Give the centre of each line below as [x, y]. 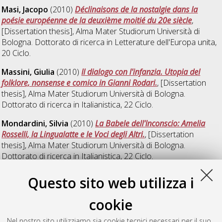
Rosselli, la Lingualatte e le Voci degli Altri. [73, 135]
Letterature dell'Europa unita [165, 42]
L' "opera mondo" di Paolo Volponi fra [139, 214]
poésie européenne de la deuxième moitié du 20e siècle [97, 21]
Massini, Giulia [28, 72]
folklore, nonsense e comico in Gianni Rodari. [80, 83]
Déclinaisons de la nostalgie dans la [137, 10]
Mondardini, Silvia [35, 124]
